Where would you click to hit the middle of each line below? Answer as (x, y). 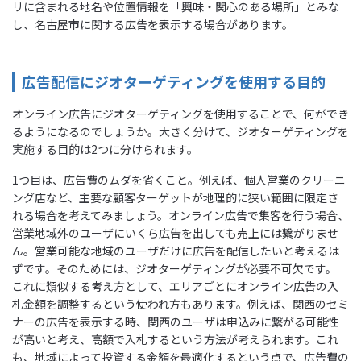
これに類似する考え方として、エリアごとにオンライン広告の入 (175, 286)
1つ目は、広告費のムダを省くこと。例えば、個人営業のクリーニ (179, 179)
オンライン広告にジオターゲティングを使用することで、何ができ (180, 113)
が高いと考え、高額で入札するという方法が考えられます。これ (175, 339)
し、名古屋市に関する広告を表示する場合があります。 (153, 24)
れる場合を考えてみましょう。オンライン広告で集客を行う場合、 (180, 215)
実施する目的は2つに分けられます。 (105, 149)
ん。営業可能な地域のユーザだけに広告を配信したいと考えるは (176, 250)
